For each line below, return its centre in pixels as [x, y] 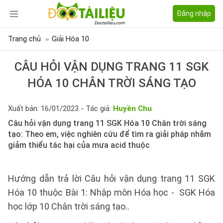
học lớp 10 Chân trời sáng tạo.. [69, 206]
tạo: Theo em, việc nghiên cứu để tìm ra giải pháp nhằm [110, 134]
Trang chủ [24, 39]
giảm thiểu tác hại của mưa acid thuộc [79, 145]
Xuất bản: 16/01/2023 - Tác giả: [60, 109]
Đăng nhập [194, 13]
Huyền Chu [132, 109]
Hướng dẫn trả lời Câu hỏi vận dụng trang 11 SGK [111, 178]
